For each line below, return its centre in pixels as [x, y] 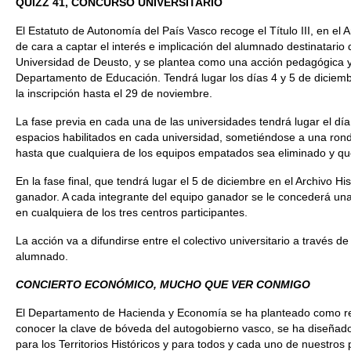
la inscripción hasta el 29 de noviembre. [114, 93]
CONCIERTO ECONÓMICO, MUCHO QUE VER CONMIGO [163, 284]
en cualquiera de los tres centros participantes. [132, 212]
